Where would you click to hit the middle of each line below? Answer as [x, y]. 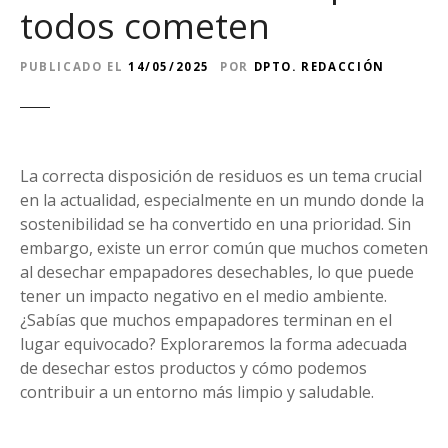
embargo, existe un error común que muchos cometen [224, 247]
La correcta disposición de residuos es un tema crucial [221, 175]
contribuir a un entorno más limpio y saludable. [197, 391]
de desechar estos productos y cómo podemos [193, 367]
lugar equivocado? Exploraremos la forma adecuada [213, 343]
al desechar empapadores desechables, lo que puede [217, 271]
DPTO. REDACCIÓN [319, 66]
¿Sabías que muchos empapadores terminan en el [206, 319]
